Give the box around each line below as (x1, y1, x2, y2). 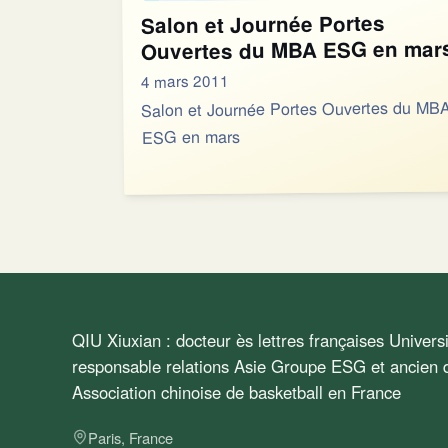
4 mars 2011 (140, 68, 230, 92)
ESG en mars (141, 124, 240, 150)
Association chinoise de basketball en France (72, 379, 401, 404)
